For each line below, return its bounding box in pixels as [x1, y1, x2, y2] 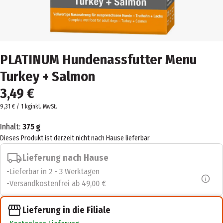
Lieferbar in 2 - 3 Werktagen [9, 167, 100, 176]
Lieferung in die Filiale [22, 205, 111, 216]
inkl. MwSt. [31, 103, 57, 110]
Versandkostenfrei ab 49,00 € [9, 179, 106, 188]
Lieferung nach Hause [22, 152, 109, 163]
